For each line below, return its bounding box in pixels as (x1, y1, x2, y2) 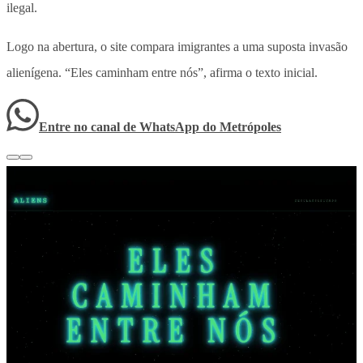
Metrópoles (220, 119, 281, 134)
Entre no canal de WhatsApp (39, 119, 203, 134)
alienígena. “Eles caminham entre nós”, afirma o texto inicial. (6, 65, 318, 79)
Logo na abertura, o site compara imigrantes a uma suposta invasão (6, 39, 348, 53)
